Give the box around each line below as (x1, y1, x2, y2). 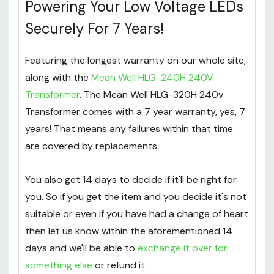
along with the (25, 71, 91, 84)
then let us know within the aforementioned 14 (25, 224, 232, 238)
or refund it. (92, 259, 147, 272)
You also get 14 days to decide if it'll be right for (25, 173, 237, 187)
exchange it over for (138, 242, 228, 255)
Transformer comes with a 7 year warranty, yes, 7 (25, 105, 245, 119)
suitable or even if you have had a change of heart (25, 207, 248, 221)
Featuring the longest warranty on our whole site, (25, 54, 246, 67)
